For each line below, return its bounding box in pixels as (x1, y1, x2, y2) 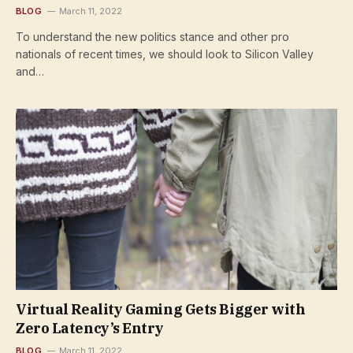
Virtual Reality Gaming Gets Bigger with (16, 299, 306, 318)
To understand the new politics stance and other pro (16, 30, 289, 43)
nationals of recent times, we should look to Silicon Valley (16, 47, 314, 61)
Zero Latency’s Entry (16, 318, 165, 337)
